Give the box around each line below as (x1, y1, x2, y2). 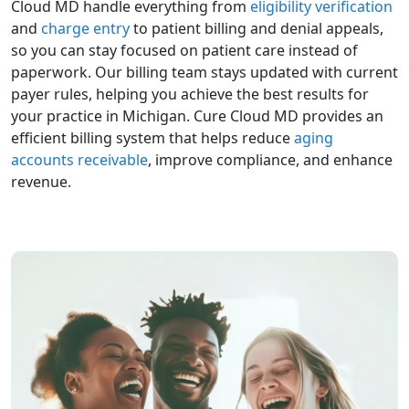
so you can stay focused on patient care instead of (11, 40, 358, 60)
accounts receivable (11, 150, 148, 170)
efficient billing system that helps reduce (11, 128, 294, 148)
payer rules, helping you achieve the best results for (11, 84, 369, 104)
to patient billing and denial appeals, (130, 18, 383, 38)
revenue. (11, 172, 71, 192)
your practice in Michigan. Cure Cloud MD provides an (11, 106, 383, 126)
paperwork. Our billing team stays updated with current (11, 62, 398, 82)
